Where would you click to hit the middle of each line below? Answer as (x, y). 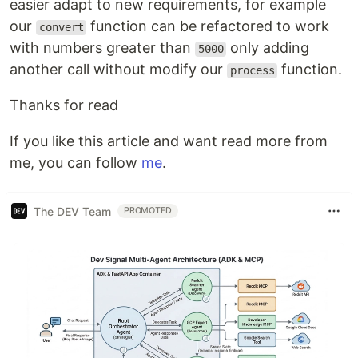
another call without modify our (118, 70)
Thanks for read (64, 105)
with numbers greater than (102, 48)
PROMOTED (148, 211)
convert (61, 28)
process (252, 71)
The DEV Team (72, 211)
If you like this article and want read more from (169, 141)
